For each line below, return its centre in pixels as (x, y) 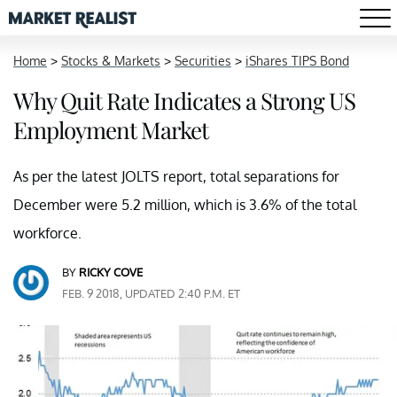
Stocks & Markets (111, 61)
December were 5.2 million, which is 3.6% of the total (185, 205)
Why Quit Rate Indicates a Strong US (184, 101)
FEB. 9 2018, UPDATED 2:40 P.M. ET (151, 293)
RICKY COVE (111, 272)
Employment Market (111, 130)
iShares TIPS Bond (297, 61)
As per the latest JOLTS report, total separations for (176, 176)
